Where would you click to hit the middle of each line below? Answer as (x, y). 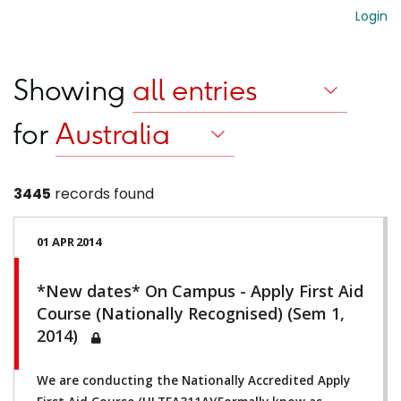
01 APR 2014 (69, 241)
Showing (73, 90)
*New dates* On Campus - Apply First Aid (200, 290)
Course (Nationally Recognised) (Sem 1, (191, 313)
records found (102, 193)
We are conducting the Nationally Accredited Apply (193, 380)
